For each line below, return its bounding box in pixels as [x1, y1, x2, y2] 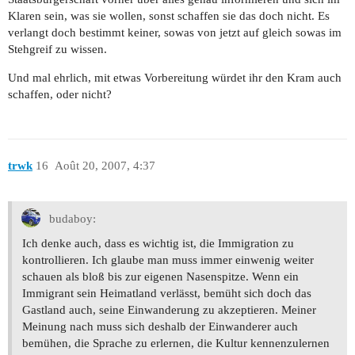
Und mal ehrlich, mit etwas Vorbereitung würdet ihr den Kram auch [8, 71, 342, 85]
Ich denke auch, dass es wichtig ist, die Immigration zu [22, 237, 294, 250]
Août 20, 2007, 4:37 [54, 158, 155, 172]
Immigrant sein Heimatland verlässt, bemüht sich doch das [22, 287, 311, 300]
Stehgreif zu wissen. [8, 43, 107, 56]
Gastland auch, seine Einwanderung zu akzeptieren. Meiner [22, 303, 316, 317]
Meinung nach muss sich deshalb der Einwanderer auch [22, 320, 298, 334]
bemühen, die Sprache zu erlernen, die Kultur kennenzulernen [22, 337, 330, 350]
